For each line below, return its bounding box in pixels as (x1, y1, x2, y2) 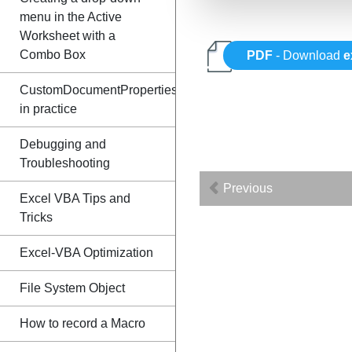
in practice (20, 102, 77, 115)
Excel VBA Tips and (20, 192, 130, 205)
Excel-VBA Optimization (20, 246, 153, 259)
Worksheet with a (20, 29, 115, 42)
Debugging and (20, 137, 106, 151)
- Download (273, 49, 344, 63)
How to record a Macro (20, 317, 145, 330)
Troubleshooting (20, 156, 110, 170)
